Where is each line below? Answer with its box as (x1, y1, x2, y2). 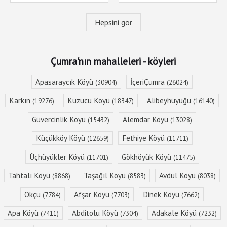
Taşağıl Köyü (84, 171, 128, 180)
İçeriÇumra (130, 77, 167, 87)
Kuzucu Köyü (67, 96, 112, 105)
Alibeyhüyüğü (147, 96, 193, 105)
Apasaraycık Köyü (35, 77, 95, 87)
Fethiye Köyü (122, 133, 167, 143)
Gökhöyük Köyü (121, 152, 173, 162)
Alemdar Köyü (123, 115, 170, 124)
